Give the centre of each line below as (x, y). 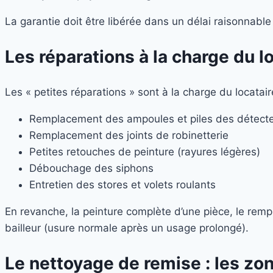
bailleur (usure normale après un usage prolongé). (127, 228)
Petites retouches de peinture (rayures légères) (145, 151)
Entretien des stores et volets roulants (122, 184)
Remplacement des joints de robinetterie (129, 135)
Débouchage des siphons (91, 168)
